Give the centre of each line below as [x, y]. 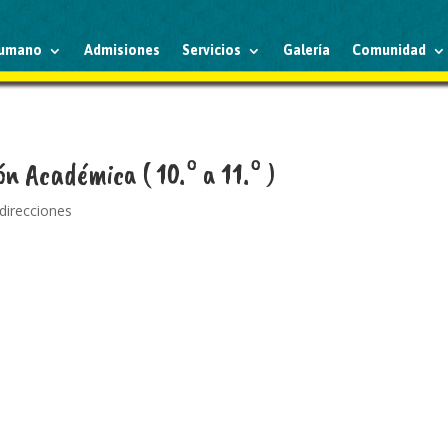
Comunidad [389, 50]
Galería [307, 50]
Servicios [212, 50]
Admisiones [122, 50]
